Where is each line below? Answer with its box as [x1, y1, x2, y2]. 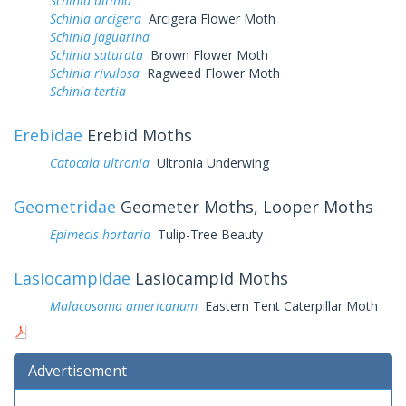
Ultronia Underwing [150, 153, 269, 171]
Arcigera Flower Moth [141, 9, 275, 27]
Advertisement [28, 360, 127, 381]
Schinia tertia [50, 82, 126, 100]
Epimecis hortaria [50, 225, 150, 243]
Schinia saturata [50, 45, 143, 63]
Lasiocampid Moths [130, 266, 288, 289]
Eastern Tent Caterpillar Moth [198, 296, 378, 314]
